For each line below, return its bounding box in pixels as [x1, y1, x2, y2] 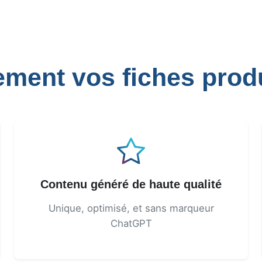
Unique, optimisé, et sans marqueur [48, 202, 214, 214]
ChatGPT [110, 218, 152, 229]
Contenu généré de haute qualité [40, 178, 222, 191]
